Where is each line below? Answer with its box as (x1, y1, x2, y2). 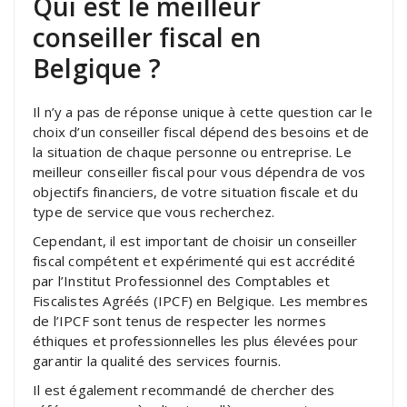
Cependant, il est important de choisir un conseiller (33, 231, 358, 250)
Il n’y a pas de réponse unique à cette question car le (33, 102, 372, 121)
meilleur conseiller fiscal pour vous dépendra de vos (33, 162, 366, 181)
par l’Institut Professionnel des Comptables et (33, 271, 331, 290)
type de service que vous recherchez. (33, 202, 275, 221)
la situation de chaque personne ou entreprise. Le (33, 142, 352, 161)
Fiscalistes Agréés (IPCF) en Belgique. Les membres (33, 291, 369, 310)
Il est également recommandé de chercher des (33, 380, 335, 399)
